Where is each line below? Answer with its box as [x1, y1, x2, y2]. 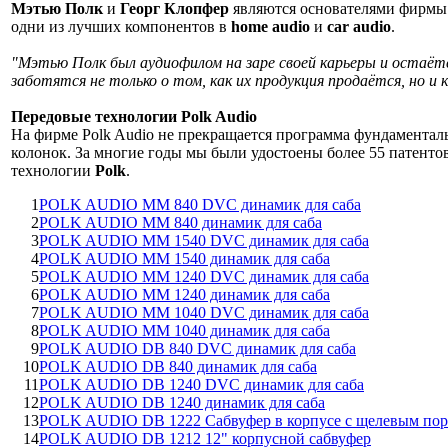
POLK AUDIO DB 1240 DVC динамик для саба [39, 376, 364, 394]
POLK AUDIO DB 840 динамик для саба [39, 358, 317, 376]
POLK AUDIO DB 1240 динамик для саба [39, 394, 325, 412]
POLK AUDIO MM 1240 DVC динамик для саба [39, 268, 369, 286]
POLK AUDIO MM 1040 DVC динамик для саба [39, 304, 369, 322]
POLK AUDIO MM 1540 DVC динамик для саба [39, 232, 369, 250]
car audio [327, 18, 391, 36]
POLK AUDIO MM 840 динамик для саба [39, 214, 322, 232]
